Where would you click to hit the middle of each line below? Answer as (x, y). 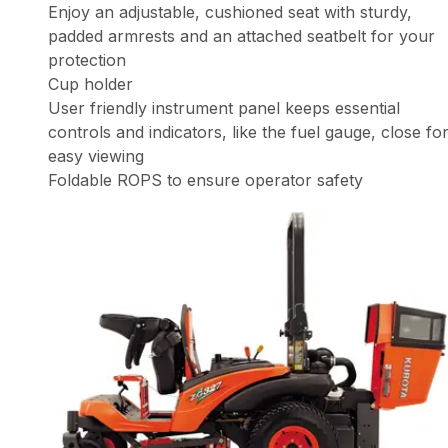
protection (87, 60)
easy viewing (96, 156)
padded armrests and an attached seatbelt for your (241, 36)
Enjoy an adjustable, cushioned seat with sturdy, (230, 12)
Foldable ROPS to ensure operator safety (205, 180)
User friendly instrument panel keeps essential (224, 108)
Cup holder (90, 84)
